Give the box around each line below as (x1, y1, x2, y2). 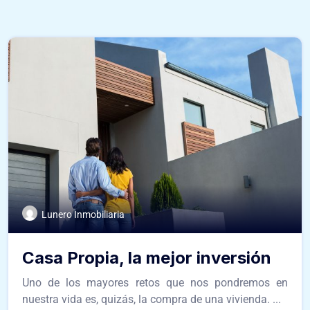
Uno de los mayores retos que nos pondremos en (22, 275, 288, 289)
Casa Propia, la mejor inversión (22, 247, 271, 268)
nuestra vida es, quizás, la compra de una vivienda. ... (22, 292, 281, 306)
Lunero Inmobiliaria (42, 208, 125, 220)
